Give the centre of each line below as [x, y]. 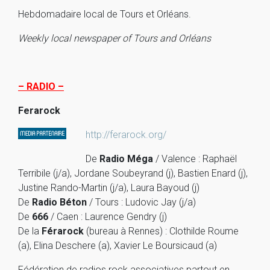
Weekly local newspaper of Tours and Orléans [115, 38]
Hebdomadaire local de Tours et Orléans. [105, 14]
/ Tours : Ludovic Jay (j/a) [141, 202]
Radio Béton [59, 202]
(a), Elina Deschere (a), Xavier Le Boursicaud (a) [118, 246]
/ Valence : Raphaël [195, 159]
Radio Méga [126, 159]
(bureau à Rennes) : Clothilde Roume [161, 231]
